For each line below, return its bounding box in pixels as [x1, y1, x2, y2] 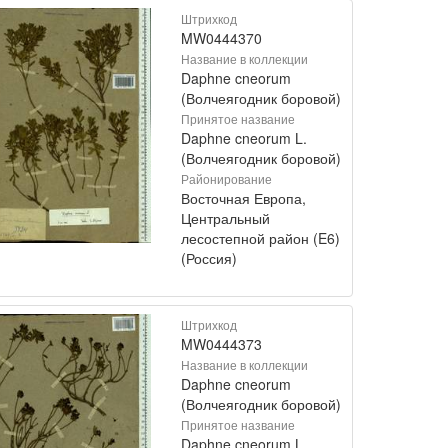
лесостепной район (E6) [181, 227, 340, 248]
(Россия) [181, 247, 237, 268]
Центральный [181, 207, 270, 228]
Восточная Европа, [181, 187, 306, 208]
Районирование [181, 169, 272, 187]
